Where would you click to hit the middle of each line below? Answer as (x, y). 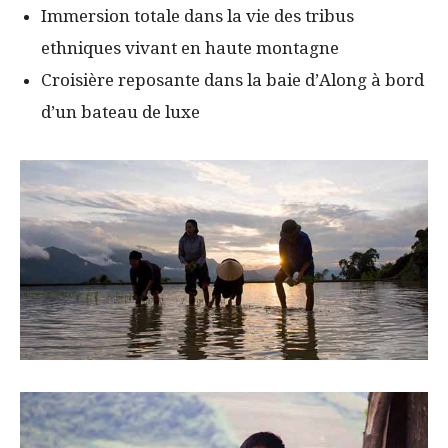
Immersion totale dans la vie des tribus (197, 16)
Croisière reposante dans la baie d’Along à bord (232, 80)
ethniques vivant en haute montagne (190, 48)
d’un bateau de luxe (120, 112)
